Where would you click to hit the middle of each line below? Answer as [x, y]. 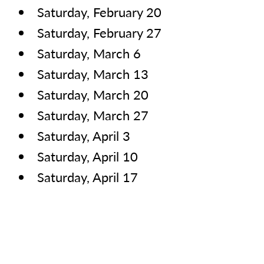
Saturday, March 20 [93, 95]
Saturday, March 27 [93, 115]
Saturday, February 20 [99, 12]
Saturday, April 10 [88, 156]
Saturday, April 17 [88, 177]
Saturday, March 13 [93, 74]
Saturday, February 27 [99, 33]
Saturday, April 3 [84, 136]
